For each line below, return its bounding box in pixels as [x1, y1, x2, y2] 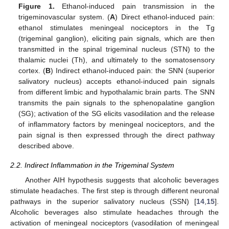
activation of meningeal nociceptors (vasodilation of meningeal [10, 218, 219, 227]
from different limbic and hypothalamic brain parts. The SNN [18, 88, 215, 97]
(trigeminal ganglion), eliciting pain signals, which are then [18, 34, 215, 43]
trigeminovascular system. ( [18, 13, 110, 21]
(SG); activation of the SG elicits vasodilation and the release [18, 109, 215, 118]
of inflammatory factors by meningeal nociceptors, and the [18, 120, 215, 129]
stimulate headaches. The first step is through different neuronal [10, 186, 219, 195]
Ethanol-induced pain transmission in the [54, 2, 215, 11]
